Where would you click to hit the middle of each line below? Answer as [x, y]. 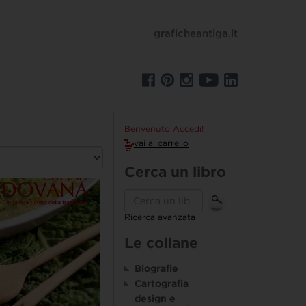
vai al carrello [161, 143]
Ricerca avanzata [160, 217]
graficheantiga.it [196, 33]
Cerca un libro [175, 171]
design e [155, 299]
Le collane [161, 243]
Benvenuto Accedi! [164, 128]
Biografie [156, 269]
